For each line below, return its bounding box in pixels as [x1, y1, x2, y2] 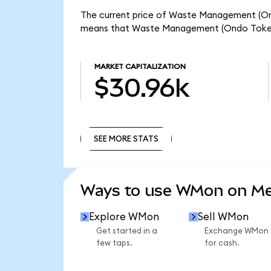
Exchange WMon [204, 227, 269, 236]
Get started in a [96, 227, 157, 236]
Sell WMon [197, 211, 249, 222]
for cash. [204, 239, 240, 248]
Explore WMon [89, 211, 160, 222]
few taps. [96, 239, 132, 248]
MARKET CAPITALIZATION [94, 63, 186, 71]
